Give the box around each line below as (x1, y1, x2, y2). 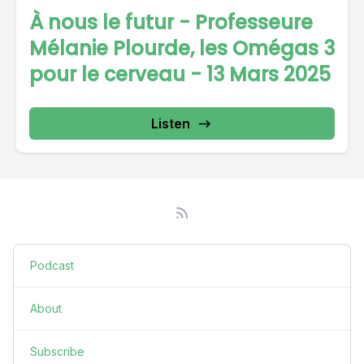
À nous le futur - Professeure (29, 9, 313, 36)
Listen (151, 115, 190, 132)
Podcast (30, 258, 74, 272)
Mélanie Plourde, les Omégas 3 (29, 35, 335, 62)
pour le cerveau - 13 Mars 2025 (29, 61, 331, 88)
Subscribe (30, 344, 84, 358)
